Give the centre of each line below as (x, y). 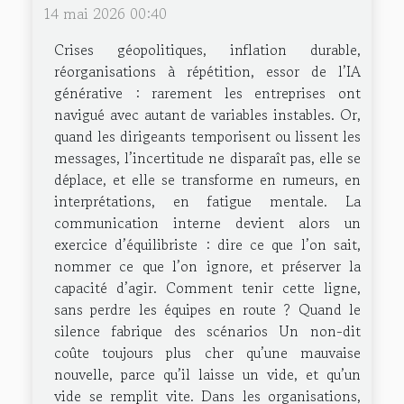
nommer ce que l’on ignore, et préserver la (207, 266)
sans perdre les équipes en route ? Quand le (207, 310)
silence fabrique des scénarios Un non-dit (207, 331)
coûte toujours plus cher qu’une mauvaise (207, 353)
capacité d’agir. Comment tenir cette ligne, (207, 288)
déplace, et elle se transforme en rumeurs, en (207, 180)
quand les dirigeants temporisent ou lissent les (207, 137)
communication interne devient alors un (207, 223)
